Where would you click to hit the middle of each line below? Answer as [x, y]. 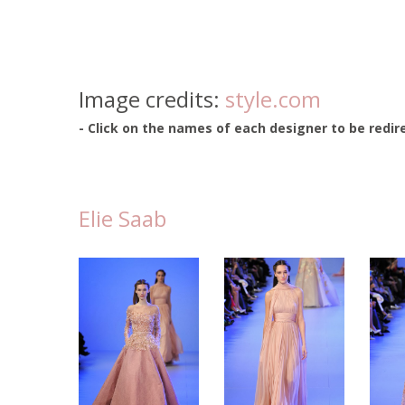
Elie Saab [122, 218]
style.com [273, 99]
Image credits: [152, 99]
